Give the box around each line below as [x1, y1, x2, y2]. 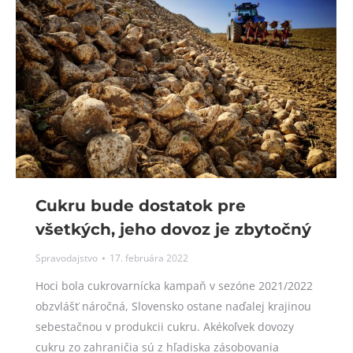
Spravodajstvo [35, 251, 98, 265]
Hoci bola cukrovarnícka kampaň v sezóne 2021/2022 [35, 277, 313, 293]
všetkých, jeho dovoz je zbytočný [35, 219, 311, 239]
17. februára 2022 [110, 251, 188, 265]
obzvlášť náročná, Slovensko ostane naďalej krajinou [35, 298, 311, 314]
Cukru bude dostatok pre [35, 195, 246, 215]
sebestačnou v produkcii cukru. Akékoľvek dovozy [35, 318, 294, 334]
